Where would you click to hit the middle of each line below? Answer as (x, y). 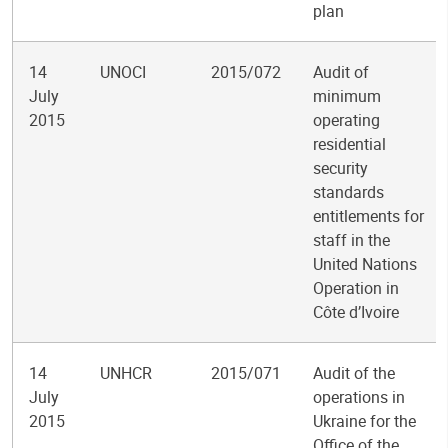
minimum (347, 96)
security (340, 168)
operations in (359, 397)
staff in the (351, 240)
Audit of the (354, 373)
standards (348, 192)
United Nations (365, 264)
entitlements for (368, 216)
